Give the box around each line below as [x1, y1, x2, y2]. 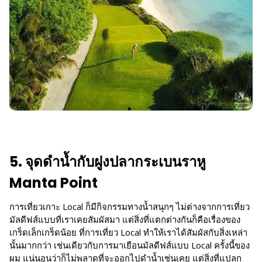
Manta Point [9, 173, 98, 192]
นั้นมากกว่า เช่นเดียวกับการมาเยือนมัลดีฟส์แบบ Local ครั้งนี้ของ [9, 239, 250, 251]
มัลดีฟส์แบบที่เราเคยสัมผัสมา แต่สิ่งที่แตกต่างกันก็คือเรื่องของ [9, 213, 240, 225]
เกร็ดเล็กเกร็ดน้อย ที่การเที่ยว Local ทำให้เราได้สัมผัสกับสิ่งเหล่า [9, 226, 247, 238]
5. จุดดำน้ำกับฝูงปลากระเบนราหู [9, 151, 206, 171]
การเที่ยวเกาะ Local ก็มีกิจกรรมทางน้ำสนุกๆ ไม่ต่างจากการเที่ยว [9, 200, 250, 212]
